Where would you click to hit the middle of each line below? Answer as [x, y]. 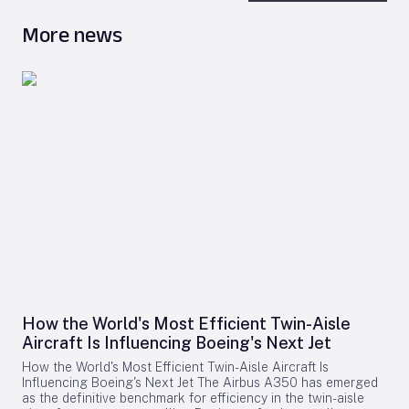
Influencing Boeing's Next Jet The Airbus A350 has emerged [200, 383]
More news [72, 34]
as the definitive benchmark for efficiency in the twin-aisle [193, 398]
